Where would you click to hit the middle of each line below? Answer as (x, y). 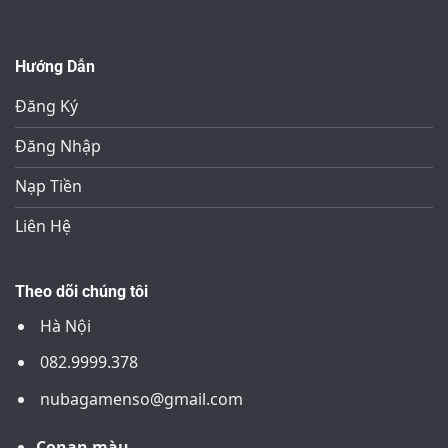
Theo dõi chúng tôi (81, 291)
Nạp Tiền (48, 185)
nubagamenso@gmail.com (141, 398)
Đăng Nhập (58, 145)
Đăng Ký (46, 105)
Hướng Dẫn (55, 66)
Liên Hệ (43, 225)
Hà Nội (63, 325)
